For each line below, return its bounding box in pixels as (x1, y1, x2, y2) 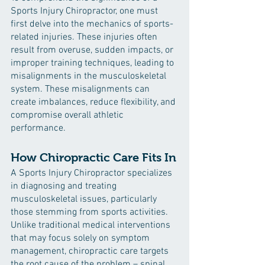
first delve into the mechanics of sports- (11, 18, 173, 30)
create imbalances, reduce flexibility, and (11, 96, 178, 108)
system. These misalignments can (11, 83, 152, 95)
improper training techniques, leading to (11, 57, 176, 69)
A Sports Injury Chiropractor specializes (11, 167, 174, 179)
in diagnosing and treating (11, 180, 119, 192)
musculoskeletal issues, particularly (11, 193, 159, 205)
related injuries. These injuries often (11, 31, 160, 43)
